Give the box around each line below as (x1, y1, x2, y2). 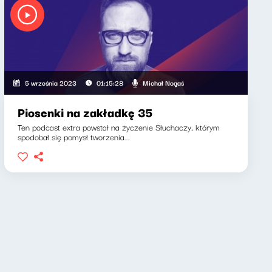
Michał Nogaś (142, 76, 184, 88)
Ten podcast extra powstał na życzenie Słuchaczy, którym (17, 120, 220, 134)
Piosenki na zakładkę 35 (17, 103, 152, 121)
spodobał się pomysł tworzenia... (17, 130, 130, 143)
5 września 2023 (24, 77, 76, 88)
